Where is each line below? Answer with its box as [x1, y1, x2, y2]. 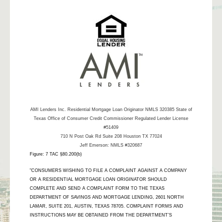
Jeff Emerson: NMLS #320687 [80, 143, 142, 148]
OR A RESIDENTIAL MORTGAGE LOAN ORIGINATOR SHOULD [30, 177, 167, 182]
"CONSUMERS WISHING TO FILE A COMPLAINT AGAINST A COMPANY [30, 168, 187, 173]
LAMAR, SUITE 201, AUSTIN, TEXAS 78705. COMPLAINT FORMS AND [30, 204, 183, 209]
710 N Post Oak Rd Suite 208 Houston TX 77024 [60, 134, 162, 139]
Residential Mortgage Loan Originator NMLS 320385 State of [67, 107, 192, 112]
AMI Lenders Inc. [30, 107, 67, 112]
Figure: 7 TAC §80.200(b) [30, 152, 82, 157]
